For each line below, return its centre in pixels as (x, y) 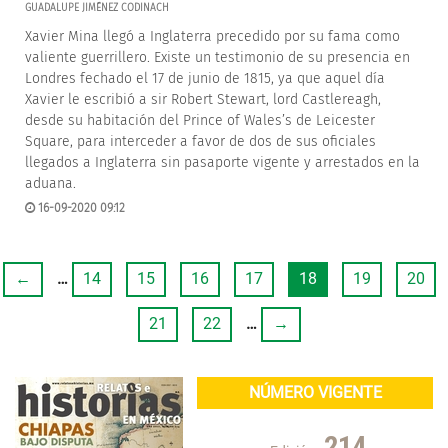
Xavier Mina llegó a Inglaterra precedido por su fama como (212, 36)
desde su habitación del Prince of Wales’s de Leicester (200, 120)
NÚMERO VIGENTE (315, 392)
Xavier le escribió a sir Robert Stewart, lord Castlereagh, (203, 99)
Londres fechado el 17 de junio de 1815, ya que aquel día (205, 78)
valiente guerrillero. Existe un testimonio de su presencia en (217, 57)
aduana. (50, 183)
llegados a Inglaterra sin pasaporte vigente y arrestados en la (222, 162)
